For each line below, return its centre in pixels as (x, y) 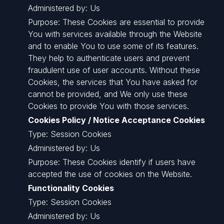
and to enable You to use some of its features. (113, 46)
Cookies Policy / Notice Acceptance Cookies (116, 120)
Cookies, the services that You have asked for (113, 82)
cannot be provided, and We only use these (108, 94)
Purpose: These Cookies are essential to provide (116, 22)
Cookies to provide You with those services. (108, 106)
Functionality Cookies (71, 188)
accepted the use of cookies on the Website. (110, 174)
